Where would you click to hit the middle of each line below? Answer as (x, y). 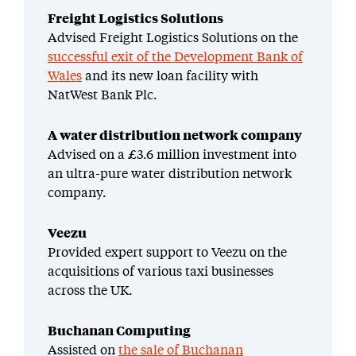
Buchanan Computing (119, 332)
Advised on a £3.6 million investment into (172, 155)
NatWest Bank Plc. (103, 96)
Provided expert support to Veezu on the (167, 253)
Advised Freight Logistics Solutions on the (173, 39)
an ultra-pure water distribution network (170, 174)
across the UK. (90, 291)
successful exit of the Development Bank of (175, 58)
